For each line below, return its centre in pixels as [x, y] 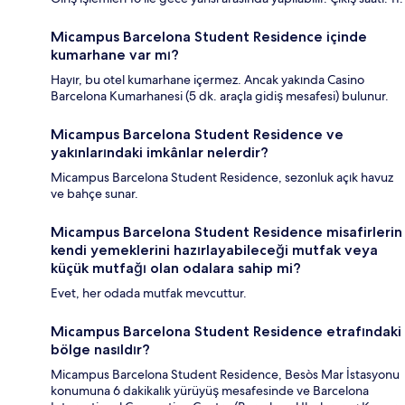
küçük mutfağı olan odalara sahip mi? [176, 268]
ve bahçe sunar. [94, 194]
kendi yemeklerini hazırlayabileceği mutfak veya [214, 250]
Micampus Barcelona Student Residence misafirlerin [226, 232]
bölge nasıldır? [100, 350]
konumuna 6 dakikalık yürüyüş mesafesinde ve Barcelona [210, 391]
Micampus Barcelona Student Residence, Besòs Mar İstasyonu [225, 375]
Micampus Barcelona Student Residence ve [197, 135]
